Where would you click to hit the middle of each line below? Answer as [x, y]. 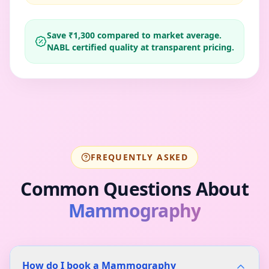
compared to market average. [158, 35]
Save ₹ [60, 35]
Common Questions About [134, 189]
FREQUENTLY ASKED [139, 157]
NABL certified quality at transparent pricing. [141, 47]
